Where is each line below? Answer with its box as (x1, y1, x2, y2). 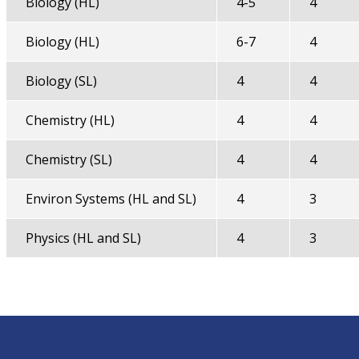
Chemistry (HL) (25, 111, 115, 129)
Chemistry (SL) (25, 151, 112, 168)
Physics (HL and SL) (25, 229, 141, 247)
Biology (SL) (25, 72, 97, 90)
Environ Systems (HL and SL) (25, 190, 196, 208)
